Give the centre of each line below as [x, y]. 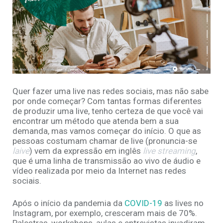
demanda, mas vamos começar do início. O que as [107, 131]
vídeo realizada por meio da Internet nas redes [99, 171]
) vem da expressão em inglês [86, 151]
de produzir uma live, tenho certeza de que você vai [108, 111]
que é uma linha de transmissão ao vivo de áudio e [107, 161]
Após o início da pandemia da [68, 203]
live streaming [169, 151]
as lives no [183, 203]
